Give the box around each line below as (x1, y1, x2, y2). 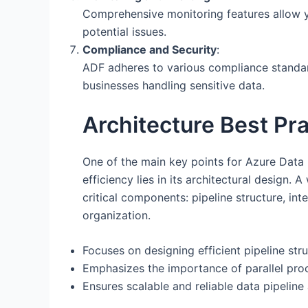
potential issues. (82, 24, 166, 38)
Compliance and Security (82, 42, 217, 56)
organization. (82, 208, 151, 222)
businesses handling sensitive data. (82, 78, 265, 92)
